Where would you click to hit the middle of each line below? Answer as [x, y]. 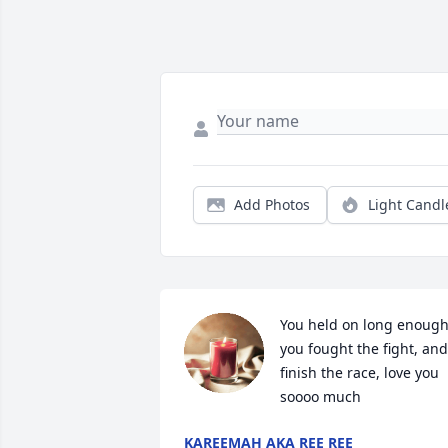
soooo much [320, 397]
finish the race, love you [359, 373]
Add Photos [272, 205]
